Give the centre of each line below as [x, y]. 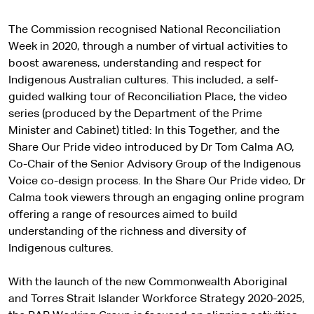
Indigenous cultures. [61, 249]
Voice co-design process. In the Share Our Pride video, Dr [157, 182]
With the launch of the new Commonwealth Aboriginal [148, 282]
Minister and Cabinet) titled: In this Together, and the [144, 131]
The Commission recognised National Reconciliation [144, 30]
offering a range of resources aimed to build [123, 215]
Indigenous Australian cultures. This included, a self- [143, 81]
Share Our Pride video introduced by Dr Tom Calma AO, [151, 148]
